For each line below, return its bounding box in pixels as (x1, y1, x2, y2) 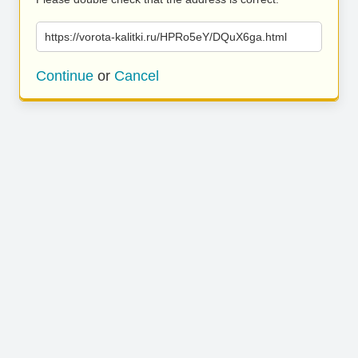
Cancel (114, 68, 159, 84)
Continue (36, 68, 93, 84)
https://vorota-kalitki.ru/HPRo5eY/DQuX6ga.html (45, 30, 287, 43)
